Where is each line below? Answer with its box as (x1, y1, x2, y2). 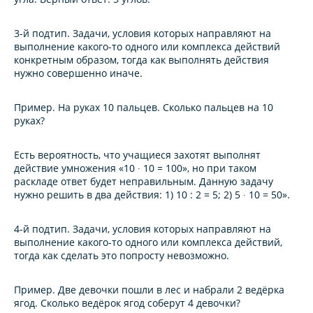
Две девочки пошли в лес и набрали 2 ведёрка (58, 283, 284, 297)
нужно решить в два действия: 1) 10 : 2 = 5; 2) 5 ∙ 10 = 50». (14, 188, 290, 202)
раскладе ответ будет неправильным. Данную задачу (14, 175, 273, 189)
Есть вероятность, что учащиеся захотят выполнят (14, 148, 261, 162)
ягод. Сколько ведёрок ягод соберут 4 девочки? (14, 296, 240, 310)
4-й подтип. (14, 222, 70, 236)
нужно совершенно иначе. (14, 66, 143, 80)
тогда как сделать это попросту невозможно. (14, 249, 229, 263)
